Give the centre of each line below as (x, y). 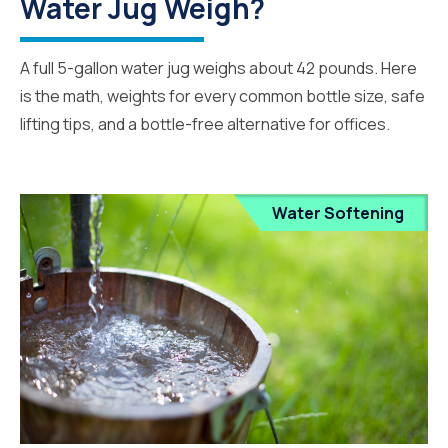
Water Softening (338, 213)
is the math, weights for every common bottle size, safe (222, 96)
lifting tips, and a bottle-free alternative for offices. (205, 124)
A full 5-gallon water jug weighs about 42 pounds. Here (218, 68)
